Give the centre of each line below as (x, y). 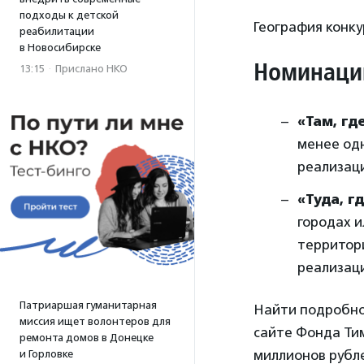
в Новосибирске (60, 48)
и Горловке (46, 354)
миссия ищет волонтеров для (95, 321)
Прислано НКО (91, 69)
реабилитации (57, 31)
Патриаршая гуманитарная (88, 305)
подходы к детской (69, 15)
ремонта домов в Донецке (87, 338)
